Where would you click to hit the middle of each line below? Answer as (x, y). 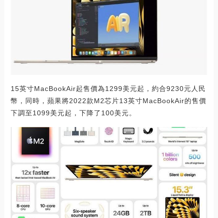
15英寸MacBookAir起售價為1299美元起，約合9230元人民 (108, 88)
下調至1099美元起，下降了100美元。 (73, 113)
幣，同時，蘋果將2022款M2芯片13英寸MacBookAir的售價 (108, 100)
